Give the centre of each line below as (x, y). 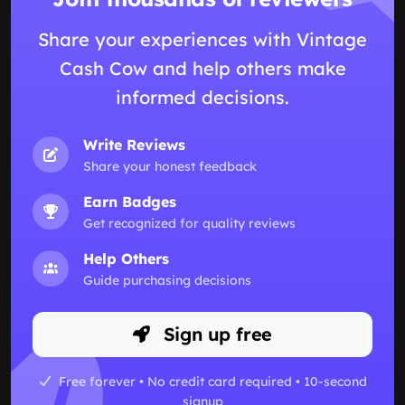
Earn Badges (130, 201)
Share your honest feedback (170, 166)
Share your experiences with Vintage (202, 39)
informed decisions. (202, 97)
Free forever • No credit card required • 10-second (211, 381)
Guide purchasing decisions (167, 280)
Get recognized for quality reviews (189, 223)
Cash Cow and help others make (202, 68)
